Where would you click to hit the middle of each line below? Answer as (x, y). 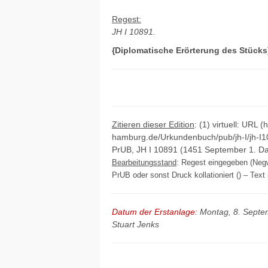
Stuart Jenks (135, 224)
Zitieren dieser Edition (153, 124)
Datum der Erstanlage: (155, 212)
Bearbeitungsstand (144, 162)
